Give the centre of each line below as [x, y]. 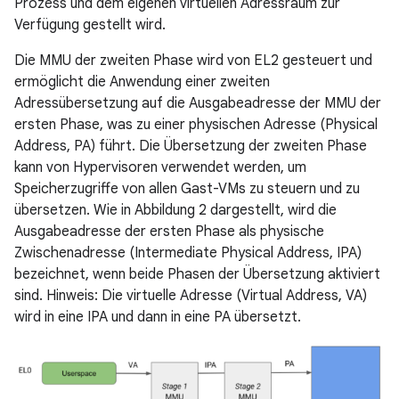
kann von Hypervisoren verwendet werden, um [160, 167]
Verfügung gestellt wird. [90, 24]
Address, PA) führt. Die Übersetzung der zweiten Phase [191, 146]
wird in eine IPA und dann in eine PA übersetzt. [158, 317]
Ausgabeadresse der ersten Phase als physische [169, 231]
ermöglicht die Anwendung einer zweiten [142, 81]
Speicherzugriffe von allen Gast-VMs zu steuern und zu [187, 188]
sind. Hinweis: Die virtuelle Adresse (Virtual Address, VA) [191, 295]
